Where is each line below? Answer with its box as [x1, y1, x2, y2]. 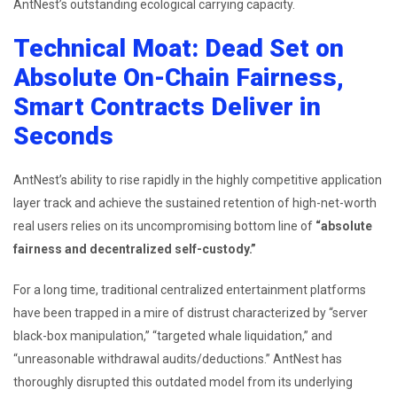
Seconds [13, 121, 113, 151]
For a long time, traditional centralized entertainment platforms [13, 282, 366, 297]
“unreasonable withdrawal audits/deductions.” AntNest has [13, 351, 342, 366]
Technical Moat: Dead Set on [13, 33, 344, 63]
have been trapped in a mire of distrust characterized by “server [13, 305, 368, 320]
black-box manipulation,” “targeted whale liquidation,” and [13, 328, 332, 343]
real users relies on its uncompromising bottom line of [13, 218, 315, 233]
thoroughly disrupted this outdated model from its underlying [13, 374, 353, 389]
